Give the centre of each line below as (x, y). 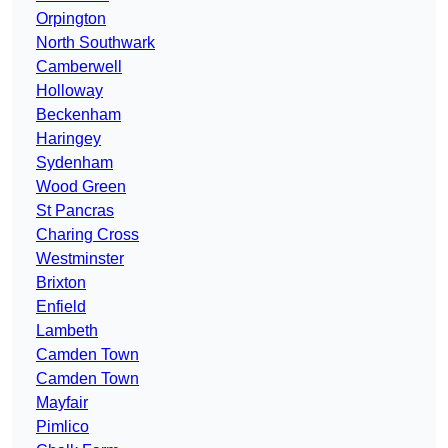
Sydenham (74, 163)
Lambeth (67, 331)
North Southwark (95, 43)
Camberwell (79, 67)
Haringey (68, 139)
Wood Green (81, 187)
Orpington (71, 19)
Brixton (61, 283)
